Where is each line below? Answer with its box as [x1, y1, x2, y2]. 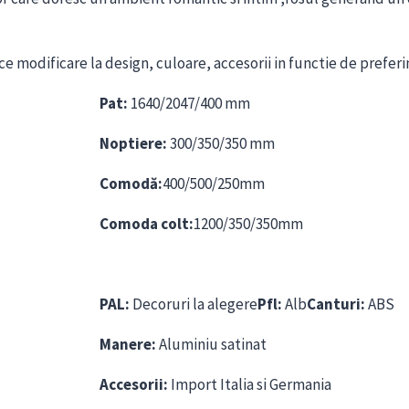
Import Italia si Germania [168, 374, 331, 395]
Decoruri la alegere [130, 294, 257, 315]
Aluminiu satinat [156, 334, 267, 355]
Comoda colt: [100, 214, 194, 235]
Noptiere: [100, 133, 167, 154]
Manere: [100, 334, 156, 355]
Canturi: [307, 294, 365, 315]
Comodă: [100, 173, 163, 194]
